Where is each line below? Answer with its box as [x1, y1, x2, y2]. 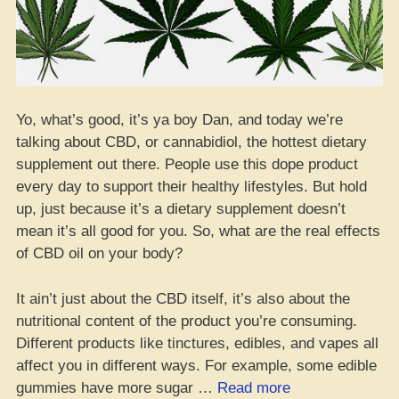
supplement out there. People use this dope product [16, 156, 358, 173]
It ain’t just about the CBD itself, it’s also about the [16, 289, 350, 307]
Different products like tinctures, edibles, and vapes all [16, 334, 379, 352]
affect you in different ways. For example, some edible [16, 356, 377, 374]
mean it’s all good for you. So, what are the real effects [16, 223, 380, 240]
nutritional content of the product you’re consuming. [16, 312, 357, 330]
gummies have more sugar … [16, 379, 217, 396]
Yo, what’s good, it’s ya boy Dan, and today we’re [16, 111, 343, 128]
